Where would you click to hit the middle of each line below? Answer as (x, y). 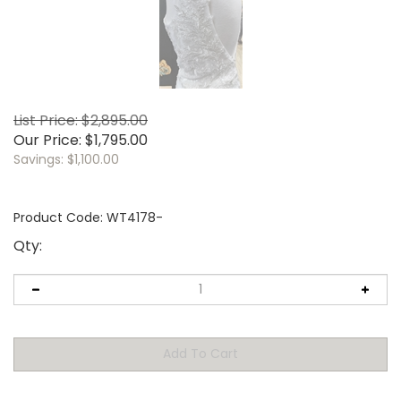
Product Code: (58, 217)
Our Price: (47, 140)
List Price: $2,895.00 (81, 120)
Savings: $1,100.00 (66, 159)
